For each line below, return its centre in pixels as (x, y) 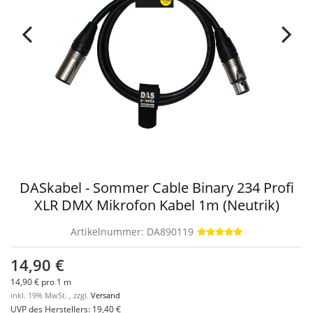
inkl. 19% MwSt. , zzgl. (51, 296)
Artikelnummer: (109, 232)
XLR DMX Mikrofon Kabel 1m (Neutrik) (156, 205)
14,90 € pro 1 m (41, 282)
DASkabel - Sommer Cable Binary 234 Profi (156, 188)
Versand (105, 296)
